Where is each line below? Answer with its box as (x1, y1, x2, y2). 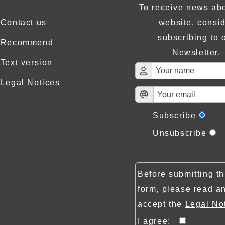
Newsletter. (172, 48, 221, 57)
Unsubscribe (153, 129, 207, 138)
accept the (138, 200, 185, 209)
